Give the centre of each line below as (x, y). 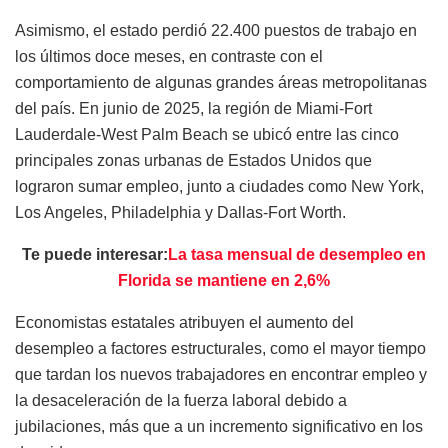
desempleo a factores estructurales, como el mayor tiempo (220, 349)
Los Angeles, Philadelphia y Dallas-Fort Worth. (180, 213)
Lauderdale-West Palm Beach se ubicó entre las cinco (207, 135)
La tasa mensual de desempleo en (297, 255)
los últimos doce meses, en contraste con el (169, 57)
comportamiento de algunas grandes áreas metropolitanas (221, 83)
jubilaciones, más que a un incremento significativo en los (219, 427)
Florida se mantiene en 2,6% (224, 281)
